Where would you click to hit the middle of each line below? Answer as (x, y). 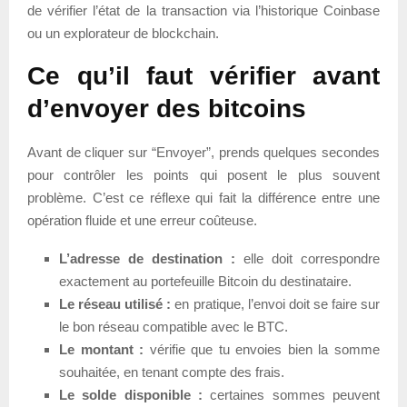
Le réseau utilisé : (115, 304)
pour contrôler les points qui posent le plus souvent (203, 175)
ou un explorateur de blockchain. (123, 34)
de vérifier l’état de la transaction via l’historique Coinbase (203, 11)
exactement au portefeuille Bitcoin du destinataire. (205, 282)
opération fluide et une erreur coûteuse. (142, 221)
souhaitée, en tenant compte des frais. (172, 372)
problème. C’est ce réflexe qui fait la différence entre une (203, 198)
